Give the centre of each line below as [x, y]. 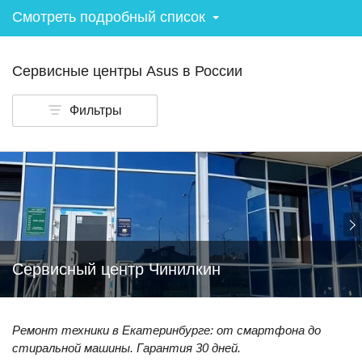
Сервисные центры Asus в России [127, 71]
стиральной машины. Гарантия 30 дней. [126, 348]
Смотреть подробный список [109, 17]
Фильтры [95, 110]
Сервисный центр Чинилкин [116, 269]
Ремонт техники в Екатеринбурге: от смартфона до [166, 330]
